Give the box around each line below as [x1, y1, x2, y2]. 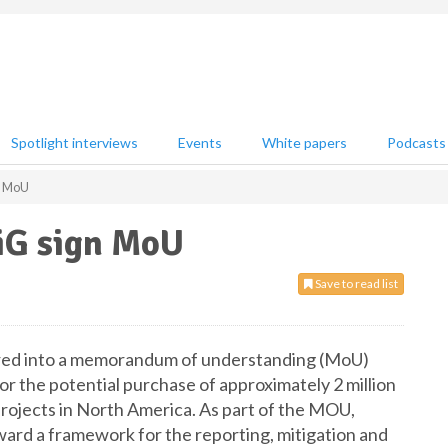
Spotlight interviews [11, 134, 138, 151]
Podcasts [387, 134, 446, 151]
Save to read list [313, 276, 398, 291]
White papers [262, 134, 347, 151]
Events [178, 134, 222, 151]
